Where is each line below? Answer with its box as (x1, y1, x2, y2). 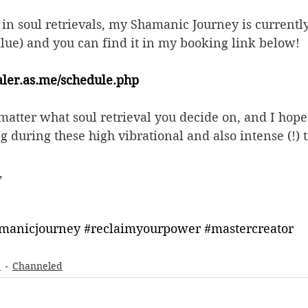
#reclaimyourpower (84, 221, 201, 236)
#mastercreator (204, 221, 294, 236)
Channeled (12, 260, 63, 273)
